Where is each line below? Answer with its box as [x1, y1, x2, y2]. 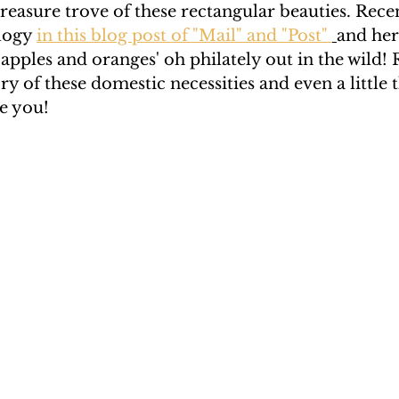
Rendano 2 [103, 29, 173, 46]
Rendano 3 [208, 29, 278, 46]
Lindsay [313, 29, 364, 46]
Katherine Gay [47, 101, 141, 118]
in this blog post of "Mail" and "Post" [37, 26, 332, 45]
